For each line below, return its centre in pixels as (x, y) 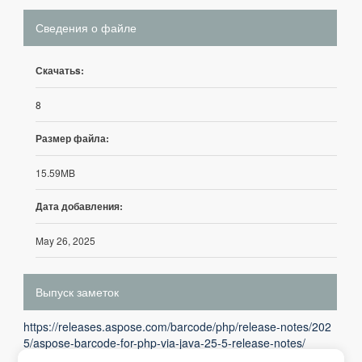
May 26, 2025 (65, 240)
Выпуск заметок (77, 292)
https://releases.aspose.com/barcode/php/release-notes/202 (177, 326)
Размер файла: (72, 138)
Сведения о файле (86, 27)
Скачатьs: (60, 70)
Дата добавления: (79, 206)
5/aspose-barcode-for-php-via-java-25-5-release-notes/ (164, 343)
